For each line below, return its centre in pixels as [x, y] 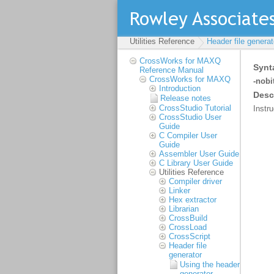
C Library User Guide [196, 163]
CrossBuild [188, 218]
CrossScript [190, 236]
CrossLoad [188, 227]
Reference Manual [172, 70]
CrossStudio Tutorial [195, 108]
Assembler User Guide [199, 154]
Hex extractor [193, 200]
